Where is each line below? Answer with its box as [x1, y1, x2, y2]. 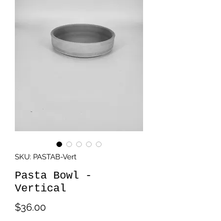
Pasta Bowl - [15, 170, 92, 182]
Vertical [15, 183, 66, 195]
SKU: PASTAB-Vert [15, 152, 76, 161]
